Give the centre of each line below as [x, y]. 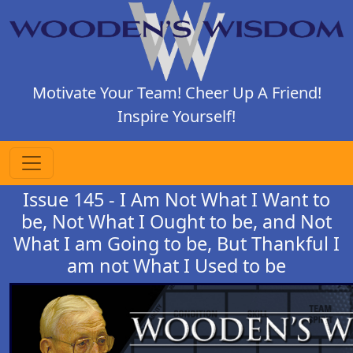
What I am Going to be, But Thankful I [176, 243]
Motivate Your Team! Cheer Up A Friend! [176, 92]
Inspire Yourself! [176, 116]
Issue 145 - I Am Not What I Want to [176, 199]
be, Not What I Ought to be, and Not [176, 221]
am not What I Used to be [176, 265]
